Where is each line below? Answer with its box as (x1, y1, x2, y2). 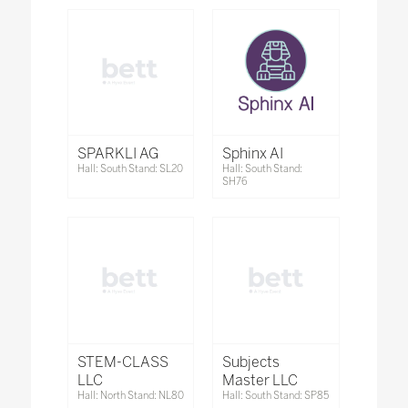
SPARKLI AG (76, 145, 158, 163)
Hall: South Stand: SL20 (76, 163, 183, 176)
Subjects (222, 353, 280, 372)
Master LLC (222, 372, 299, 390)
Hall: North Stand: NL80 (76, 390, 184, 403)
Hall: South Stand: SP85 (222, 390, 330, 403)
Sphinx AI (222, 145, 284, 163)
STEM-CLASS (76, 353, 168, 372)
